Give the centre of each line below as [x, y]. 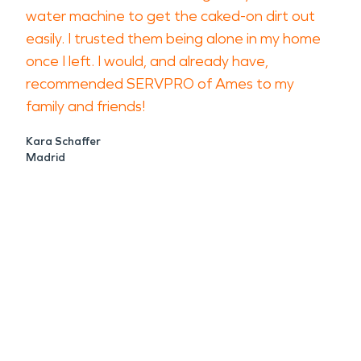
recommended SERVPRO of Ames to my [160, 84]
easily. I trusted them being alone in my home [173, 39]
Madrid [46, 158]
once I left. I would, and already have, [147, 61]
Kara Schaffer [63, 141]
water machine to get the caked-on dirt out [170, 16]
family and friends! [85, 106]
